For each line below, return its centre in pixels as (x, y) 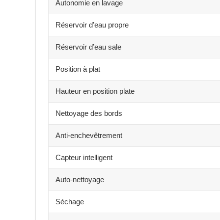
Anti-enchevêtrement (89, 135)
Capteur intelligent (84, 157)
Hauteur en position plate (95, 91)
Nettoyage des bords (89, 113)
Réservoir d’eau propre (92, 25)
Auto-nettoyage (80, 179)
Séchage (70, 201)
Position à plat (78, 69)
